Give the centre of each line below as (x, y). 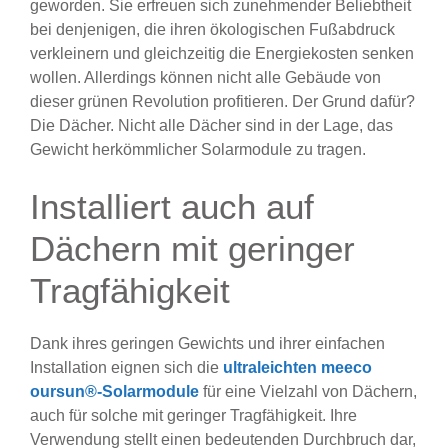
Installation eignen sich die (124, 368)
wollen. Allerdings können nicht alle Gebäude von (205, 78)
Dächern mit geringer (192, 249)
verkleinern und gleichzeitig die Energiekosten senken (222, 54)
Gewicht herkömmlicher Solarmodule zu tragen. (198, 150)
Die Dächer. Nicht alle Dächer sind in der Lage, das (211, 126)
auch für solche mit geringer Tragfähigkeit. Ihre (193, 416)
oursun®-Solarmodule (114, 392)
